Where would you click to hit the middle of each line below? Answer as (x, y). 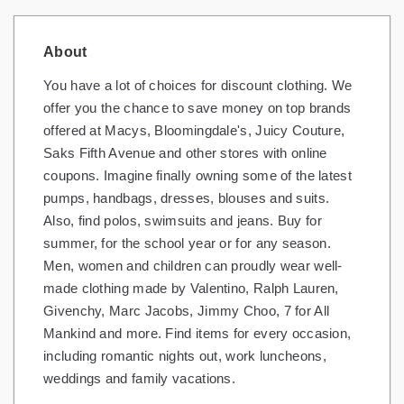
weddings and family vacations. (140, 379)
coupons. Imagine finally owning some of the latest (197, 176)
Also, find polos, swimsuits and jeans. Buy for (183, 221)
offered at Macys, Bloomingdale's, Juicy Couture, (194, 131)
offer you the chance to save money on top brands (197, 108)
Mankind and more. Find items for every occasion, (197, 334)
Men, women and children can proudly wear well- (193, 266)
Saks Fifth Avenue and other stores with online (185, 153)
